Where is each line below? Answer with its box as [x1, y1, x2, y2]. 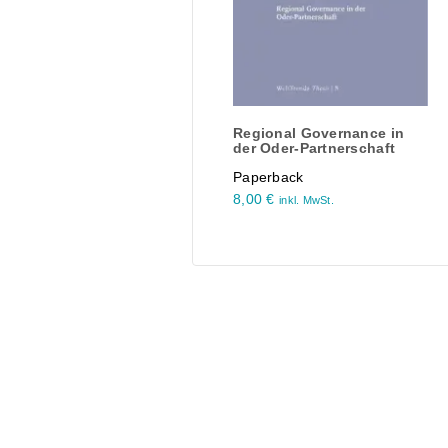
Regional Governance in [233, 124, 405, 141]
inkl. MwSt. [278, 193, 335, 206]
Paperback [233, 168, 304, 185]
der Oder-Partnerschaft [233, 139, 396, 156]
